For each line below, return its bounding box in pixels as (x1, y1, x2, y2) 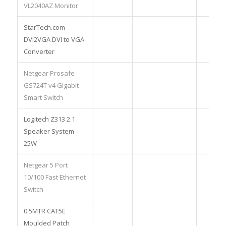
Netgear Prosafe (23, 69, 75, 78)
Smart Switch (23, 93, 63, 102)
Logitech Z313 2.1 (23, 115, 75, 124)
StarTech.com (23, 23, 65, 32)
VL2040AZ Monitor (23, 1, 78, 10)
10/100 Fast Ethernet (23, 173, 86, 182)
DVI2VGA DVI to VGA (23, 35, 84, 44)
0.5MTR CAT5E (23, 206, 66, 215)
